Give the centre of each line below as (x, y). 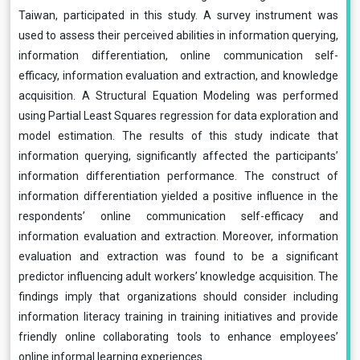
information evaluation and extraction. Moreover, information (178, 236)
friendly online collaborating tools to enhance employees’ (178, 337)
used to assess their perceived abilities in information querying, (178, 35)
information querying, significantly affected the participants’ (178, 156)
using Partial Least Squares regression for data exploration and (178, 116)
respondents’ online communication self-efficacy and (178, 216)
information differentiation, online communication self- (178, 55)
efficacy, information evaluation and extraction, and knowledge (178, 76)
